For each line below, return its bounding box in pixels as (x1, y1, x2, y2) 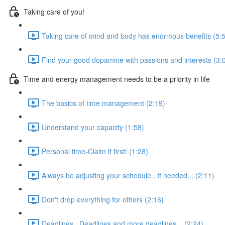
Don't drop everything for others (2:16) (42, 194, 164, 204)
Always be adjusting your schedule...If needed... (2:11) (42, 170, 214, 180)
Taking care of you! (24, 6, 84, 17)
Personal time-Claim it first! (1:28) (42, 146, 148, 156)
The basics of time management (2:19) (42, 97, 165, 108)
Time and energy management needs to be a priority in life (24, 73, 210, 84)
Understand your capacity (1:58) (42, 122, 144, 132)
